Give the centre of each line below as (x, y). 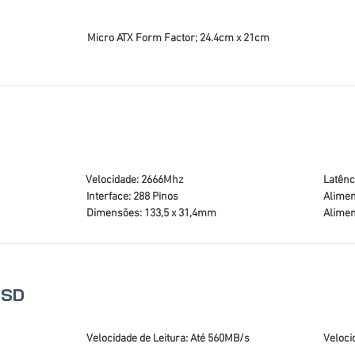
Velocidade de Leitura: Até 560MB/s (168, 339)
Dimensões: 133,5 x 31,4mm (151, 214)
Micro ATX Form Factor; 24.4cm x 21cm (178, 38)
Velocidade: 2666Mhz (135, 180)
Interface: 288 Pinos (132, 197)
